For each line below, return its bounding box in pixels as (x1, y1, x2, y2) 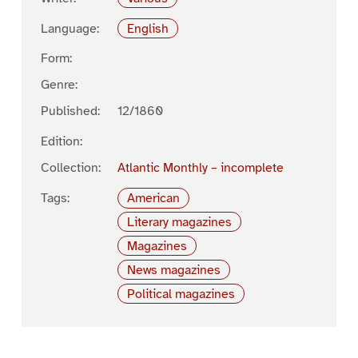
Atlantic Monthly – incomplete (117, 160, 284, 177)
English (127, 20, 169, 37)
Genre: (40, 77, 78, 93)
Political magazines (127, 285, 236, 302)
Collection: (40, 160, 101, 177)
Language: (40, 20, 99, 37)
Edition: (40, 133, 82, 150)
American (127, 189, 181, 206)
